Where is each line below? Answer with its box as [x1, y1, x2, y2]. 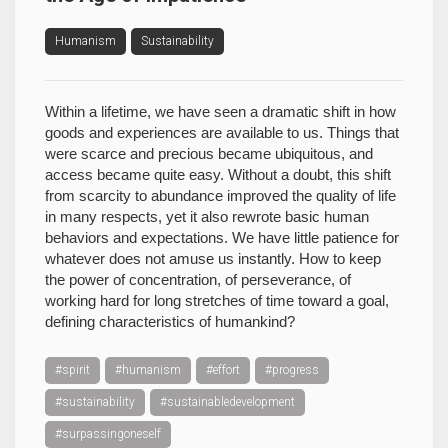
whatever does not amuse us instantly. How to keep [45, 250, 381, 267]
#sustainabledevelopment [160, 395, 295, 409]
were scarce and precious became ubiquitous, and [45, 145, 373, 162]
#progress [265, 363, 319, 377]
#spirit [55, 363, 90, 377]
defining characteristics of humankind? [45, 313, 295, 330]
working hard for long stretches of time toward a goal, [45, 292, 389, 309]
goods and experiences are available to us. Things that [45, 124, 399, 141]
